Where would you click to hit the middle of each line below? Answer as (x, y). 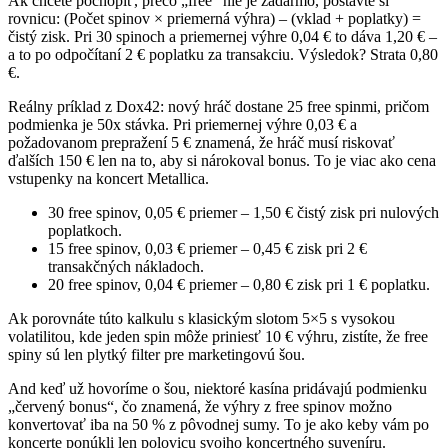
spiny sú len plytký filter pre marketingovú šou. (156, 355)
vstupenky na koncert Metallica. (108, 179)
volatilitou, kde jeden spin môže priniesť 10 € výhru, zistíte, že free (218, 337)
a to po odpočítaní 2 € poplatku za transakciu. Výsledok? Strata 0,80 (223, 55)
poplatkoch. (85, 231)
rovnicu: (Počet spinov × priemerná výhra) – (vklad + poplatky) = (214, 19)
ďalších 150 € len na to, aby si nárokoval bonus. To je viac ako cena (222, 161)
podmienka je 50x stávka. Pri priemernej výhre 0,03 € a (182, 125)
